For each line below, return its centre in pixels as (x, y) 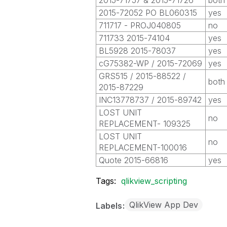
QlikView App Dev (163, 205)
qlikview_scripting (154, 181)
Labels (110, 206)
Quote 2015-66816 (133, 160)
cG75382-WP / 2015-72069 (150, 63)
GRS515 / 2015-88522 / (142, 76)
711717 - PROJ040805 (140, 25)
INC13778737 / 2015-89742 (150, 100)
